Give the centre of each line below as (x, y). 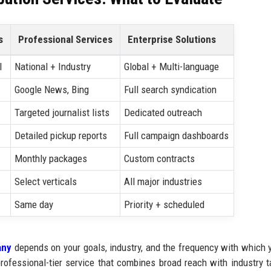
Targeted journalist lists (62, 112)
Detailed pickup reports (61, 135)
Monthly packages (51, 158)
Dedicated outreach (163, 112)
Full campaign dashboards (177, 135)
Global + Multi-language (172, 66)
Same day (34, 204)
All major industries (163, 181)
